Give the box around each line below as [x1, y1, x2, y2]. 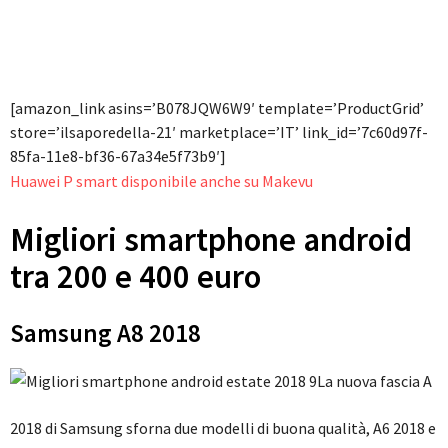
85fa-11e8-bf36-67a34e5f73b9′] [10, 146, 226, 167]
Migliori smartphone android [10, 219, 412, 261]
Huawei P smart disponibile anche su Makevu [10, 171, 316, 192]
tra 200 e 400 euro [10, 256, 261, 298]
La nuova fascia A [317, 371, 432, 392]
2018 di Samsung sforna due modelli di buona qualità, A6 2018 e [10, 418, 436, 439]
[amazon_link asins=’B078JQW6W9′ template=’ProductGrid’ [10, 98, 424, 119]
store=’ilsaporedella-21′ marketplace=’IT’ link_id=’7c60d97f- [10, 122, 428, 143]
